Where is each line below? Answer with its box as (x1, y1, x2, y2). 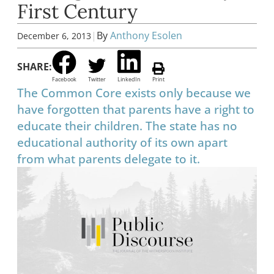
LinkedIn (117, 76, 141, 83)
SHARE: (17, 59, 52, 73)
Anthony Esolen (110, 29, 182, 43)
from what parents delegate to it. (17, 150, 200, 168)
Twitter (88, 76, 106, 83)
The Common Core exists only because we (17, 84, 251, 102)
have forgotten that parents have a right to (17, 101, 254, 118)
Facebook (52, 76, 76, 83)
